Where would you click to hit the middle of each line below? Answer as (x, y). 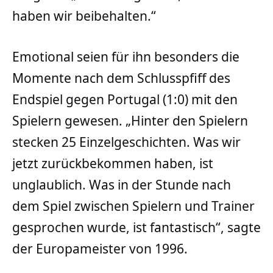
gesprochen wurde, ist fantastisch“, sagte (136, 227)
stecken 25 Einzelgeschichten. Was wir (126, 142)
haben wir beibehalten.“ (84, 16)
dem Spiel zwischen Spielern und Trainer (133, 206)
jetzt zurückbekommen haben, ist (113, 163)
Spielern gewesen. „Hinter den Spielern (130, 120)
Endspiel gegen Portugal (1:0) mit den (125, 99)
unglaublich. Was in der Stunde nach (122, 184)
